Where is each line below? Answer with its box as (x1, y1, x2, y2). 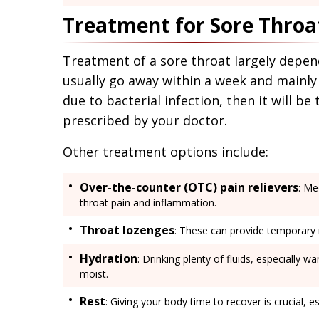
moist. (80, 266, 108, 281)
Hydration (80, 250, 137, 266)
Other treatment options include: (63, 142, 268, 160)
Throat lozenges (80, 221, 174, 238)
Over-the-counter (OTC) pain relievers (80, 179, 298, 195)
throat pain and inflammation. (80, 195, 216, 209)
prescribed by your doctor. (63, 111, 231, 129)
